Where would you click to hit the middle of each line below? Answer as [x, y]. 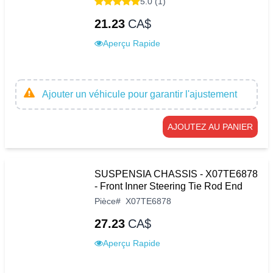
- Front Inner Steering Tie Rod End [168, 186]
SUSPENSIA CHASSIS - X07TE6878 [176, 174]
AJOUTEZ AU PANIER [210, 126]
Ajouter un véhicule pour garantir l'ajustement [140, 94]
